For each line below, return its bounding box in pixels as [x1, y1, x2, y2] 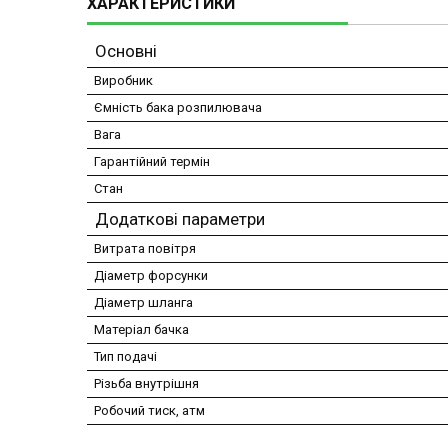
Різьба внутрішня [94, 376, 199, 392]
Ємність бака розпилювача [94, 100, 262, 116]
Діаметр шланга [94, 295, 193, 311]
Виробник [94, 73, 153, 89]
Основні [95, 41, 157, 62]
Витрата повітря [94, 241, 196, 257]
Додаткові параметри [95, 209, 265, 230]
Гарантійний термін [94, 154, 210, 170]
